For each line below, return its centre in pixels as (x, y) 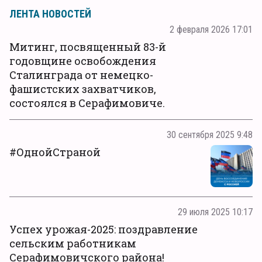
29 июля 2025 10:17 (215, 212)
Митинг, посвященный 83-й (88, 46)
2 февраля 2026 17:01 (211, 29)
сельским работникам (73, 243)
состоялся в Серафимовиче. (87, 103)
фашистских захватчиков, (83, 89)
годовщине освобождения (83, 61)
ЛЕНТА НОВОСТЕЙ (50, 13)
